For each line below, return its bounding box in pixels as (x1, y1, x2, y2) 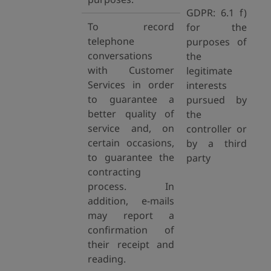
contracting (88, 165, 141, 178)
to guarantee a (88, 93, 174, 106)
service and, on (88, 122, 174, 135)
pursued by (186, 93, 247, 106)
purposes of (186, 35, 247, 48)
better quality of (88, 107, 174, 120)
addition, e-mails (88, 194, 174, 207)
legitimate (186, 64, 232, 77)
